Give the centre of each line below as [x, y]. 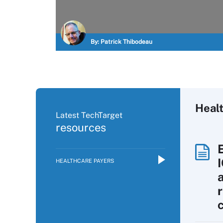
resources [81, 127]
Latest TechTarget [89, 115]
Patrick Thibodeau [126, 42]
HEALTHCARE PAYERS [85, 161]
